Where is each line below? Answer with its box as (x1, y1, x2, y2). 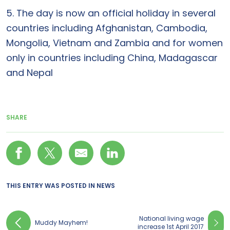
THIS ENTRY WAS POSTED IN (6, 181, 97, 190)
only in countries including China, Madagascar (6, 51, 218, 64)
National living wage (139, 214, 204, 223)
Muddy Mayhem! (35, 218, 88, 227)
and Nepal (6, 66, 53, 79)
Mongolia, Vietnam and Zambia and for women (6, 36, 223, 49)
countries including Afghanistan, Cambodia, (6, 22, 207, 34)
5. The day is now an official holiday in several (6, 7, 216, 20)
